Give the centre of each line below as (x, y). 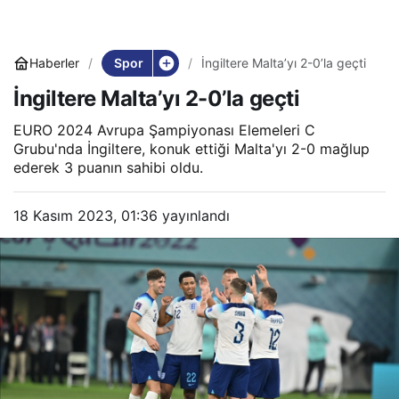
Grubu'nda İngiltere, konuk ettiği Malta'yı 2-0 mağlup (191, 148)
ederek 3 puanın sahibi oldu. (108, 167)
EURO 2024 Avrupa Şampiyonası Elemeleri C (164, 130)
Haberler (54, 63)
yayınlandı (194, 215)
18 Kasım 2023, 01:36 (85, 215)
